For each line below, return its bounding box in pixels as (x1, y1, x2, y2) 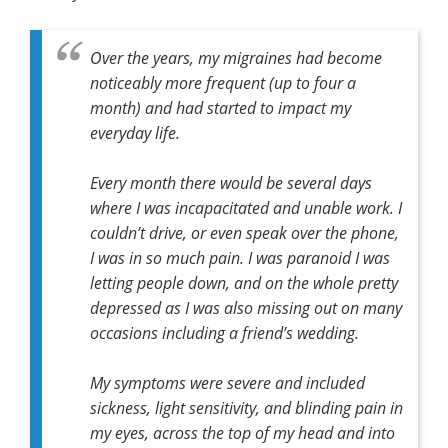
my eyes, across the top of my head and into (90, 421, 395, 443)
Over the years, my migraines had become (90, 46, 382, 68)
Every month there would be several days (90, 171, 372, 193)
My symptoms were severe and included (90, 371, 365, 393)
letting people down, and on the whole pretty (90, 271, 398, 293)
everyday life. (90, 121, 180, 143)
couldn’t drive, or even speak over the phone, (90, 221, 399, 243)
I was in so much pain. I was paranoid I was (90, 246, 390, 268)
